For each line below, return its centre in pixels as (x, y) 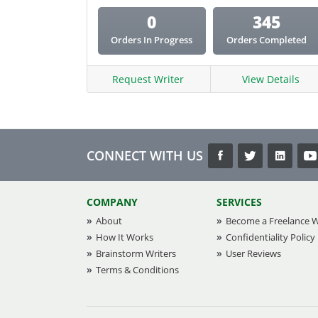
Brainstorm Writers (136, 253)
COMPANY (112, 202)
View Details (270, 79)
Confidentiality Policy (270, 237)
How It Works (125, 237)
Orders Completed (267, 40)
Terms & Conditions (137, 270)
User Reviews (253, 253)
